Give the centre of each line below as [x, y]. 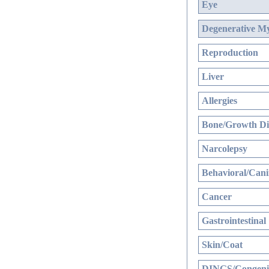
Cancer [217, 197]
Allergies [219, 101]
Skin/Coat [222, 245]
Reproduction [230, 53]
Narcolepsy [225, 149]
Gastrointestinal [234, 221]
